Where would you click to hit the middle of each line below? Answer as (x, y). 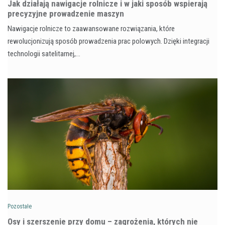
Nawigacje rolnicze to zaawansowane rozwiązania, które (91, 28)
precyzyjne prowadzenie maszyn (66, 13)
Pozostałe (20, 206)
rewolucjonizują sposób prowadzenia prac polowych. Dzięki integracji (108, 41)
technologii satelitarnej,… (44, 53)
